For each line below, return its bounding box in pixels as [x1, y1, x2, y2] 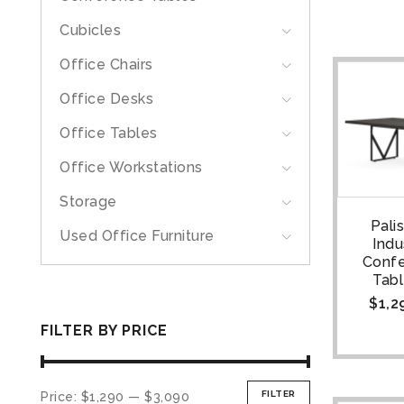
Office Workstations [60, 159, 203, 176]
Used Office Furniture [60, 227, 215, 244]
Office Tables [60, 124, 158, 142]
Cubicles [60, 22, 121, 39]
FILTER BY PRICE [41, 322, 168, 339]
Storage [60, 193, 117, 210]
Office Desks [60, 90, 153, 107]
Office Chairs [60, 56, 153, 73]
